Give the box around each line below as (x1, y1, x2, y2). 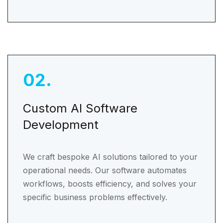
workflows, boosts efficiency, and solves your (23, 179, 197, 189)
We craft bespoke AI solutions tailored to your (23, 152, 198, 162)
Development (23, 117, 99, 132)
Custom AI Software (23, 101, 137, 115)
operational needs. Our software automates (23, 165, 187, 175)
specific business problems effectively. (23, 192, 167, 202)
